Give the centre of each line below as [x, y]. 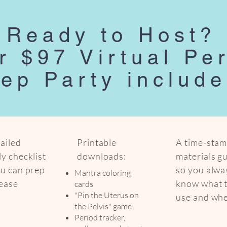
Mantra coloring [103, 173]
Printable [97, 142]
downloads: [102, 156]
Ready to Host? [111, 35]
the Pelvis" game [103, 206]
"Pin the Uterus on [107, 195]
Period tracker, [100, 217]
